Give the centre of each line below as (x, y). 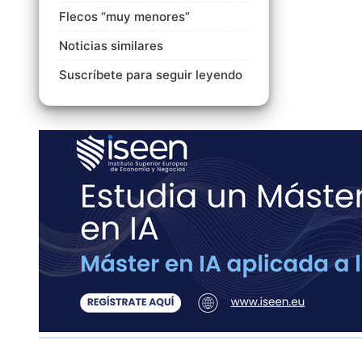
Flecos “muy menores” (124, 17)
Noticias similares (111, 46)
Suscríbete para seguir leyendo (151, 75)
